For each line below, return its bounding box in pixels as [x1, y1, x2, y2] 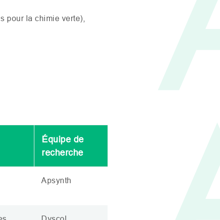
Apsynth [41, 176, 72, 185]
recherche [42, 147, 83, 158]
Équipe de [42, 134, 84, 144]
